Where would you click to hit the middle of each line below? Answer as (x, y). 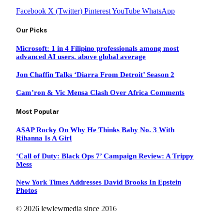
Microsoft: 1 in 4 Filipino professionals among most (97, 48)
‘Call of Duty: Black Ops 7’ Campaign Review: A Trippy (105, 156)
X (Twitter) (65, 11)
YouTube (126, 11)
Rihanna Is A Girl (44, 138)
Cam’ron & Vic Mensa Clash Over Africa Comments (100, 92)
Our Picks (31, 30)
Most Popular (38, 112)
